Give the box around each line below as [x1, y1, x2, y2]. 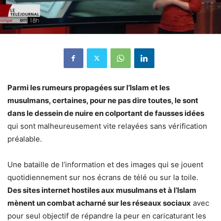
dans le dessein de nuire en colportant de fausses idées [7, 108, 204, 118]
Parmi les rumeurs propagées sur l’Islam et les [7, 82, 170, 92]
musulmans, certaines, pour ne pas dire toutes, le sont [7, 95, 198, 105]
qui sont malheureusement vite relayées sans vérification [7, 121, 207, 131]
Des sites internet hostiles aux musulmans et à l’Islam [7, 185, 196, 195]
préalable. [7, 134, 42, 144]
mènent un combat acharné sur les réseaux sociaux [7, 198, 191, 208]
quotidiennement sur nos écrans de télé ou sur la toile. [7, 172, 198, 182]
